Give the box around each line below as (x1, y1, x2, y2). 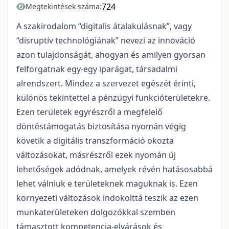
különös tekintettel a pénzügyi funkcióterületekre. (16, 92, 210, 104)
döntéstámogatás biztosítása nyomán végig (16, 121, 186, 132)
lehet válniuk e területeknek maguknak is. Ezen (16, 178, 198, 190)
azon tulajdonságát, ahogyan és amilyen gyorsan (16, 49, 205, 61)
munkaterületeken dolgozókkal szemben (16, 207, 175, 218)
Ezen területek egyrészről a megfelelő (16, 106, 163, 118)
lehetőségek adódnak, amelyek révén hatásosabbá (16, 164, 213, 175)
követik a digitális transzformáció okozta (16, 135, 174, 147)
